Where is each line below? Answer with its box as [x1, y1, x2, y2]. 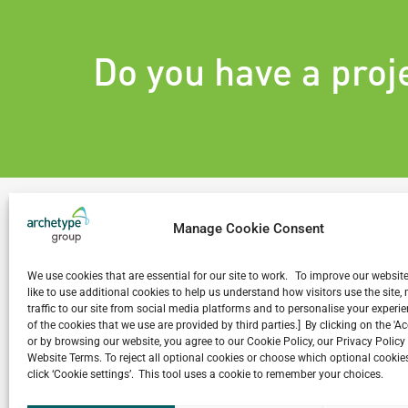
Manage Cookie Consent [172, 219, 324, 237]
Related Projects [93, 273, 308, 310]
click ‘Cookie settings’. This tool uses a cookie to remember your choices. [27, 368, 383, 381]
